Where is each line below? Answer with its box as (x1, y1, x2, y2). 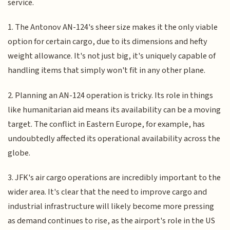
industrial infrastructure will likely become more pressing (8, 200, 215, 213)
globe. (8, 146, 31, 159)
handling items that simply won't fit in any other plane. (8, 64, 206, 77)
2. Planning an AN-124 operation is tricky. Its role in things (8, 89, 214, 102)
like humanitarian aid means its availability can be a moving (8, 103, 221, 116)
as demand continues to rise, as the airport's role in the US (8, 215, 216, 227)
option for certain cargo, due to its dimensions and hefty (8, 35, 208, 48)
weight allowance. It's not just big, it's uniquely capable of (8, 50, 216, 63)
